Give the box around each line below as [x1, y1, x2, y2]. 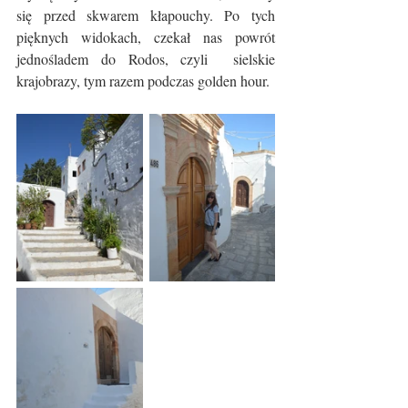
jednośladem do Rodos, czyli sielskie [16, 49, 275, 68]
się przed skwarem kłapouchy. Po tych [16, 5, 275, 25]
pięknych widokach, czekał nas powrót [16, 27, 275, 46]
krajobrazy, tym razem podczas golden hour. [16, 71, 273, 90]
